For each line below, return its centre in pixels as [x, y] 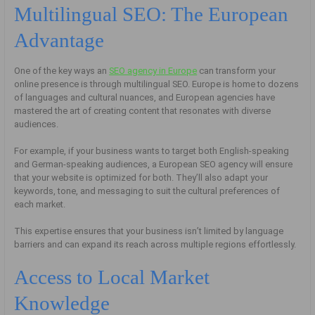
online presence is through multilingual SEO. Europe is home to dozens [157, 84]
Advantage [59, 40]
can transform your [237, 70]
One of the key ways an [62, 70]
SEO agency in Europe [153, 70]
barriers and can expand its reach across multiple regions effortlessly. [155, 245]
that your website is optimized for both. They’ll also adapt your [141, 177]
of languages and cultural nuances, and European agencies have [145, 97]
